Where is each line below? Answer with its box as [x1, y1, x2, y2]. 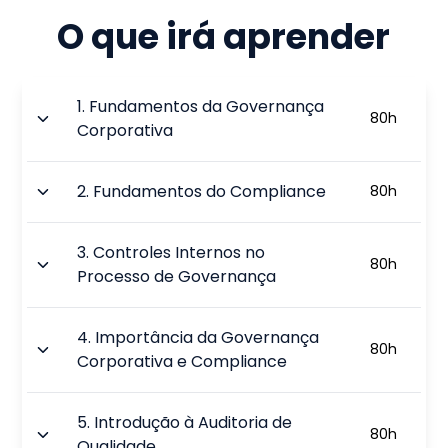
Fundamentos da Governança [89, 94, 325, 118]
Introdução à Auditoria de [94, 410, 293, 434]
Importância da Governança [95, 325, 320, 349]
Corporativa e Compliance [77, 349, 288, 373]
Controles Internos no [93, 240, 266, 264]
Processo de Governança [77, 264, 277, 288]
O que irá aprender [57, 12, 391, 61]
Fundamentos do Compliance [93, 179, 327, 203]
